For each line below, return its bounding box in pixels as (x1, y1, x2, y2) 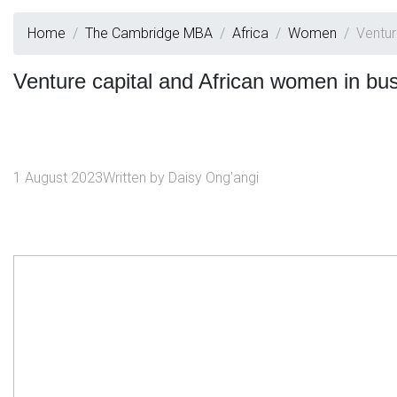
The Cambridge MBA (85, 25, 213, 42)
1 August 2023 (13, 169, 103, 186)
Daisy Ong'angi (168, 169, 259, 186)
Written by (103, 169, 168, 186)
